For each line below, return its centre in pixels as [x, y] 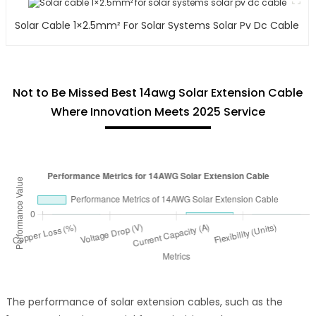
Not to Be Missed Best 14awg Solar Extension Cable [158, 92]
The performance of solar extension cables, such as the [144, 302]
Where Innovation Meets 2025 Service [158, 111]
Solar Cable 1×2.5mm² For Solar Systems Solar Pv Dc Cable [212, 25]
